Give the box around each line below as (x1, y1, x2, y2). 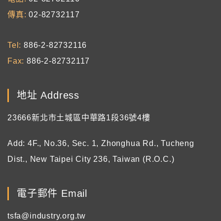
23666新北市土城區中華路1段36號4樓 (7, 113, 150, 122)
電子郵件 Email (17, 188, 87, 199)
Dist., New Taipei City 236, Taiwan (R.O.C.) (7, 155, 175, 163)
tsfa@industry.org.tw (7, 212, 86, 220)
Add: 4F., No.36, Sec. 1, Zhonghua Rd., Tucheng (7, 139, 194, 147)
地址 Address (17, 90, 79, 101)
